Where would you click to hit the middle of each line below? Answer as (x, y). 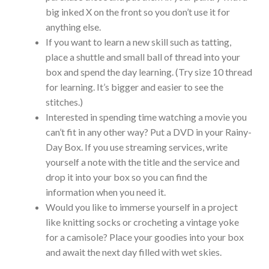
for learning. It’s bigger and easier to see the (134, 86)
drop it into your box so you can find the (126, 177)
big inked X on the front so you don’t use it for (138, 11)
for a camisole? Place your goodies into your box (145, 237)
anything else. (73, 26)
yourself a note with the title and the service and (143, 162)
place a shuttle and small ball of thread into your (143, 56)
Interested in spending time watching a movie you (146, 116)
